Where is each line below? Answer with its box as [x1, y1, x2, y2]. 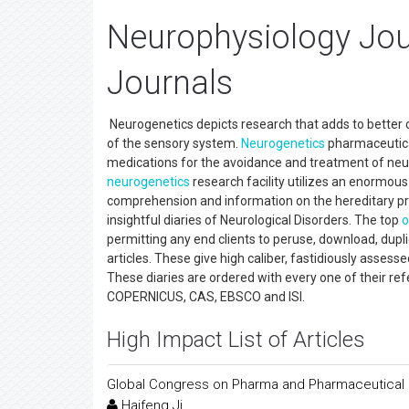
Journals [107, 64, 233, 102]
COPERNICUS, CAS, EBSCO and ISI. [107, 289, 305, 304]
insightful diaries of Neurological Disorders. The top [107, 213, 402, 227]
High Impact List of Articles [107, 327, 365, 352]
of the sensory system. [107, 136, 241, 151]
